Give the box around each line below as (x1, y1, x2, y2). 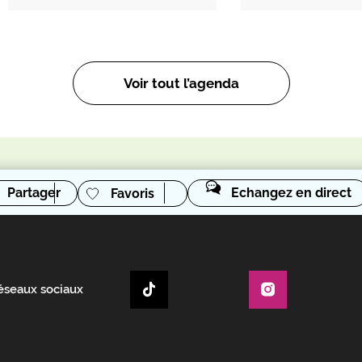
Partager (6, 185, 61, 200)
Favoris (110, 186, 154, 201)
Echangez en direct (230, 185, 351, 200)
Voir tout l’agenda (123, 75, 239, 91)
